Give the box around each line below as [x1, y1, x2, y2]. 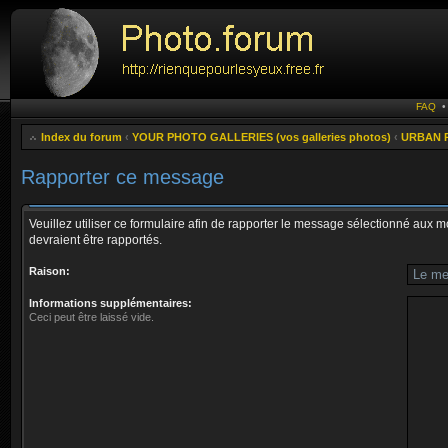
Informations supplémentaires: [29, 297, 192, 309]
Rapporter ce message [21, 166, 224, 188]
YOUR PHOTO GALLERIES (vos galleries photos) [132, 131, 391, 143]
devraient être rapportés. [29, 233, 162, 247]
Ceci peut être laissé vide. [29, 311, 154, 323]
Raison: [29, 265, 70, 277]
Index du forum [41, 131, 122, 143]
